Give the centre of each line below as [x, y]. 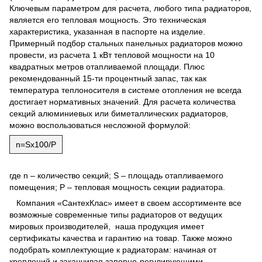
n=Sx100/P [36, 144]
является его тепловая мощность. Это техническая [108, 20]
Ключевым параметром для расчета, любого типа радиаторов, [130, 8]
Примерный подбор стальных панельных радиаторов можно [126, 43]
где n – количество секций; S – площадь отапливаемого [116, 175]
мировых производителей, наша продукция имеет [107, 226]
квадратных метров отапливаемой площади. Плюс [107, 67]
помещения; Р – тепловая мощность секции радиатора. [117, 187]
